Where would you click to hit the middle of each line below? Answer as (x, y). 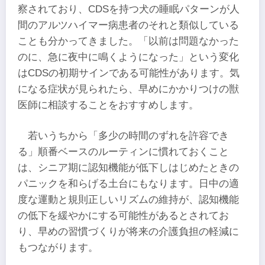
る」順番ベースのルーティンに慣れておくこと (123, 151)
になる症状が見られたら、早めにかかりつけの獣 (128, 89)
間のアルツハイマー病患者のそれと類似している (128, 25)
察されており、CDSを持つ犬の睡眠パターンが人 (129, 9)
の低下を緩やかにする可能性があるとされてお (123, 215)
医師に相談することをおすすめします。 (108, 105)
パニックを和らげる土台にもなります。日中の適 (128, 183)
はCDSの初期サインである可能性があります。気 (129, 73)
